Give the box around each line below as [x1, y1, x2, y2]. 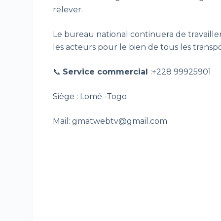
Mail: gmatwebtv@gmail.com [53, 116, 168, 126]
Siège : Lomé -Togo [53, 92, 127, 102]
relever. [53, 5, 83, 15]
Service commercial [63, 67, 151, 77]
